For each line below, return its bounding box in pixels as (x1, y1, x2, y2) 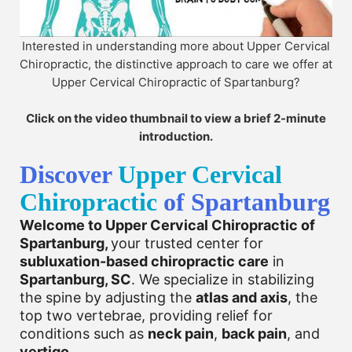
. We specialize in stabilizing (131, 270, 314, 288)
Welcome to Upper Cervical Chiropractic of (20, 216, 315, 233)
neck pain (148, 324, 214, 342)
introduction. (139, 128, 213, 144)
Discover (20, 159, 118, 189)
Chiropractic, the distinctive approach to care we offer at (20, 56, 332, 71)
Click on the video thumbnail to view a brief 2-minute (26, 110, 326, 126)
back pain (222, 324, 287, 342)
